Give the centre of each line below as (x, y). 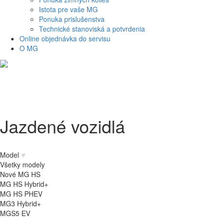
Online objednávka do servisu (65, 38)
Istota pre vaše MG (68, 9)
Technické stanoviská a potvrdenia (92, 28)
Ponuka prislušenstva (72, 19)
